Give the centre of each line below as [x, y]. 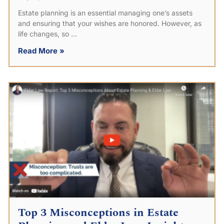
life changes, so [43, 33]
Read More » [41, 50]
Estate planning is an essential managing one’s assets [105, 12]
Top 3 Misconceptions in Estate [98, 213]
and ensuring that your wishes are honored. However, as [110, 23]
